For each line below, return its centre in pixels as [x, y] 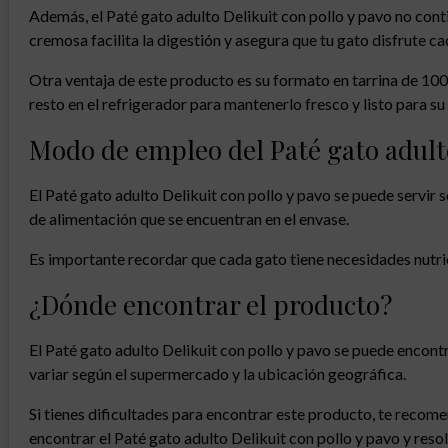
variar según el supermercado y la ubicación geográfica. [217, 374]
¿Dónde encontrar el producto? [210, 304]
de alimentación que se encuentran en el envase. [189, 219]
